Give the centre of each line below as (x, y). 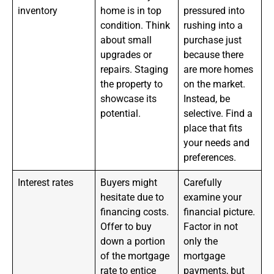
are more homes (219, 70)
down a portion (133, 242)
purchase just (213, 40)
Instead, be (207, 99)
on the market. (215, 84)
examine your (213, 198)
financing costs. (135, 212)
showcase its (129, 99)
